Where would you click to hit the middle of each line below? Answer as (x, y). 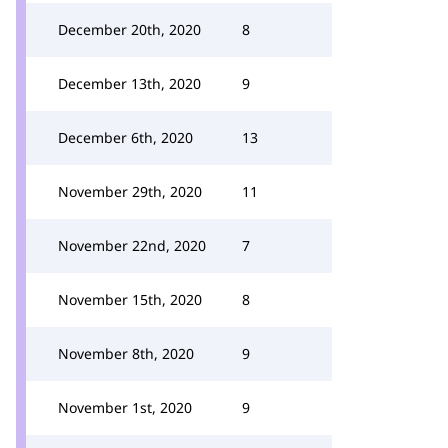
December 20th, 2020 (129, 29)
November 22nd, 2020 (132, 245)
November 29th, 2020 (130, 191)
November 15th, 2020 (130, 299)
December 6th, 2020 (125, 137)
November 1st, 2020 (125, 407)
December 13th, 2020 (129, 83)
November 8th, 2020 (126, 353)
